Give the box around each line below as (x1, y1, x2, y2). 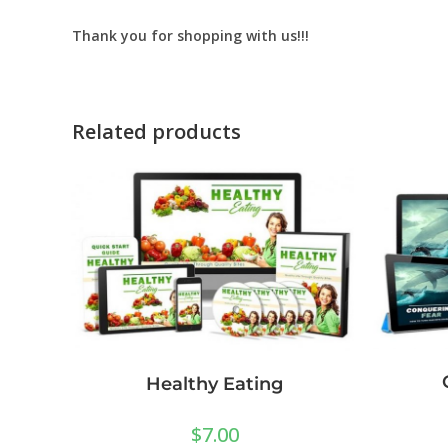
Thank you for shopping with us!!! (72, 26, 309, 45)
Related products (72, 118, 241, 145)
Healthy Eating (146, 373, 283, 396)
